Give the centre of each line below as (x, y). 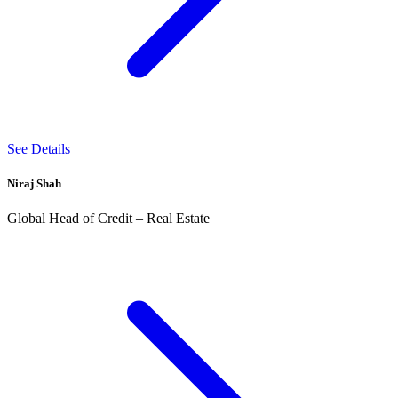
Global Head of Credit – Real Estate (108, 219)
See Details (39, 148)
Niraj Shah (34, 183)
